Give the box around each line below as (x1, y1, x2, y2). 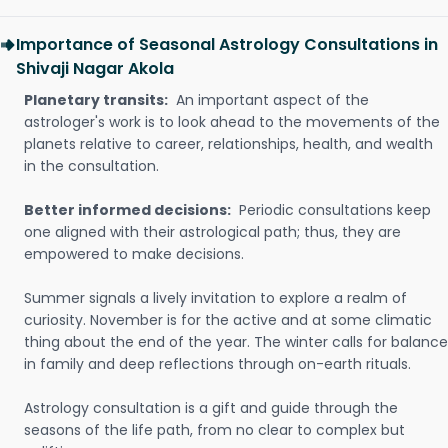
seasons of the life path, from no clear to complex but (24, 420, 405, 440)
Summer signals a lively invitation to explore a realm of (24, 288, 407, 308)
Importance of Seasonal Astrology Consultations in (16, 33, 438, 56)
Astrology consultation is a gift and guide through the (24, 398, 398, 418)
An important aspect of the (172, 90, 369, 110)
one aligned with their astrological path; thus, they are (24, 222, 401, 242)
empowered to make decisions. (24, 244, 244, 264)
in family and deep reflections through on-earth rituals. (24, 354, 411, 374)
